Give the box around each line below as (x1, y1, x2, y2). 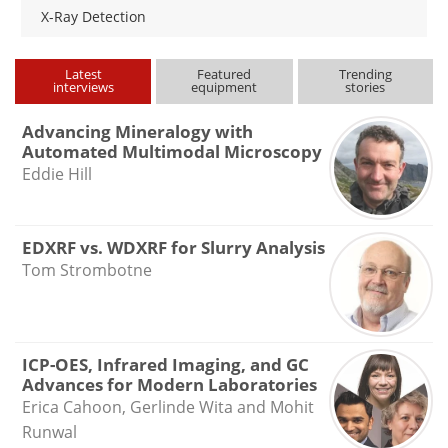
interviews (52, 77, 114, 96)
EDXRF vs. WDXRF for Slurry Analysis (21, 236, 325, 260)
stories (345, 77, 386, 96)
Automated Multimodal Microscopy (21, 139, 322, 163)
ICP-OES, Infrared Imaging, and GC (21, 352, 309, 376)
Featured (197, 64, 252, 83)
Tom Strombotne (21, 259, 152, 282)
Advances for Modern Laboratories (21, 372, 317, 396)
